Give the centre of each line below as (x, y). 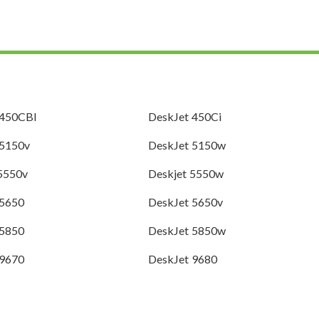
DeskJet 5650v (185, 202)
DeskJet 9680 (182, 259)
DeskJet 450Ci (184, 117)
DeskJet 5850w (187, 231)
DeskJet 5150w (187, 145)
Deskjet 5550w (185, 174)
